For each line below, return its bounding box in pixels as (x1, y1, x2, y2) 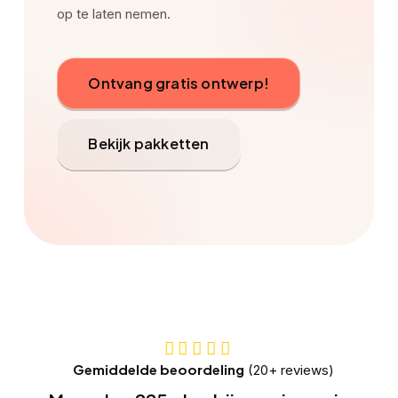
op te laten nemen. (57, 4, 171, 22)
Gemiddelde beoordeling (72, 361, 244, 378)
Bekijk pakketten (88, 133, 210, 153)
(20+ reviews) (243, 362, 334, 379)
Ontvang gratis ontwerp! (88, 73, 270, 92)
